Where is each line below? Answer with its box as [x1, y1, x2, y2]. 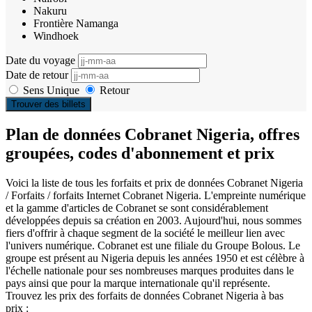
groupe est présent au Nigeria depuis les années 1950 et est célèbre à [6, 251, 304, 264]
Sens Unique [20, 84, 82, 96]
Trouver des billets [11, 98, 86, 109]
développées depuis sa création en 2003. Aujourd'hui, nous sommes [6, 214, 302, 226]
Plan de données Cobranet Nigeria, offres [6, 125, 299, 143]
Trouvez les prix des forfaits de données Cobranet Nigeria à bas [6, 289, 283, 302]
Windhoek [33, 29, 79, 42]
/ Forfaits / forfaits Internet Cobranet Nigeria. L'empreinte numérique [6, 189, 306, 201]
